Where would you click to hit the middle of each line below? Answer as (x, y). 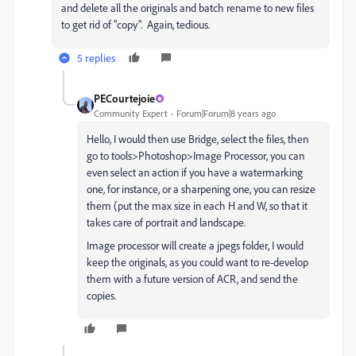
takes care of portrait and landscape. (166, 222)
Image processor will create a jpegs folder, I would (195, 245)
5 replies (96, 58)
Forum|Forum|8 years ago (226, 113)
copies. (101, 295)
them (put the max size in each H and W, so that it (197, 205)
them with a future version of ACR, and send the (192, 279)
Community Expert (131, 113)
